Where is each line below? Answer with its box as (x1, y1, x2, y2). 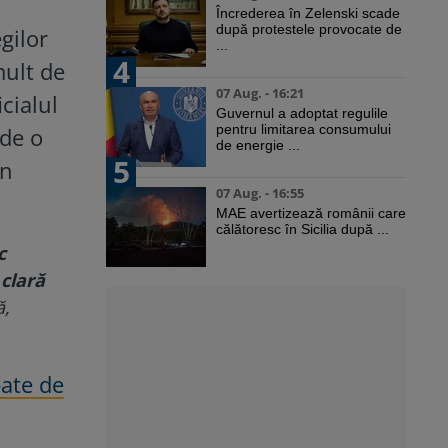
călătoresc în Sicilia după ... (216, 221, 389, 238)
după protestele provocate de (216, 21, 402, 38)
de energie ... (216, 137, 300, 154)
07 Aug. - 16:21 (216, 84, 304, 103)
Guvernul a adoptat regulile (216, 105, 388, 122)
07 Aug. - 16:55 (216, 184, 304, 203)
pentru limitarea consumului (216, 121, 391, 138)
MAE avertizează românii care (216, 205, 406, 222)
